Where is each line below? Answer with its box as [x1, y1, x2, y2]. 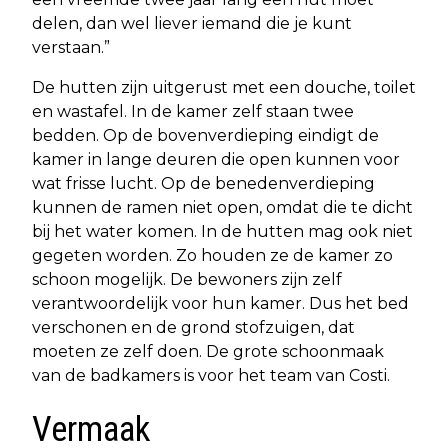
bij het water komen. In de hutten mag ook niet [32, 221, 413, 241]
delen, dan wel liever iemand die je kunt [32, 13, 352, 33]
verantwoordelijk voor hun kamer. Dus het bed [32, 293, 409, 313]
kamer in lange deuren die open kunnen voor [32, 149, 400, 169]
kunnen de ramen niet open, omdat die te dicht [32, 197, 413, 217]
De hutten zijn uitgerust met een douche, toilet [32, 77, 416, 97]
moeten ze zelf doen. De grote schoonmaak [32, 341, 384, 361]
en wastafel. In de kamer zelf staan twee [32, 101, 354, 121]
